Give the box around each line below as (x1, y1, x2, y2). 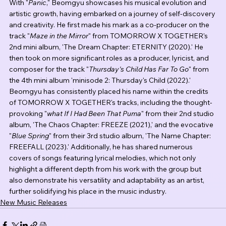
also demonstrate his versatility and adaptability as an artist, (9, 176, 206, 185)
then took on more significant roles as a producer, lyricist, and (9, 53, 210, 63)
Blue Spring (12, 131, 49, 141)
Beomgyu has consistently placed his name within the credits (9, 87, 210, 96)
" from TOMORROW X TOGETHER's (88, 31, 209, 41)
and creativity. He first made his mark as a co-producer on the (9, 20, 211, 30)
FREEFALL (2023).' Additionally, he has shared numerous (9, 142, 194, 152)
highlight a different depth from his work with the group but (9, 164, 203, 174)
